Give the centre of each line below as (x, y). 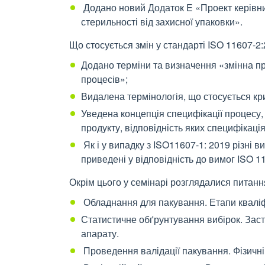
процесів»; (104, 79)
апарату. (100, 233)
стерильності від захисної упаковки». (162, 22)
